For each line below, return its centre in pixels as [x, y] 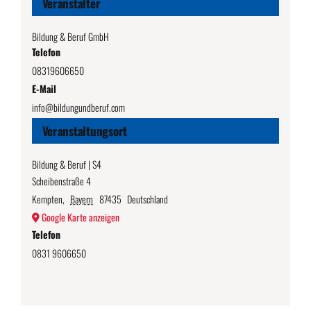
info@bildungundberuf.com [78, 107]
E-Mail [44, 88]
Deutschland [148, 199]
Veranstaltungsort [85, 131]
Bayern [82, 199]
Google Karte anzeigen [80, 217]
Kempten [47, 199]
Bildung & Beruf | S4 [66, 164]
